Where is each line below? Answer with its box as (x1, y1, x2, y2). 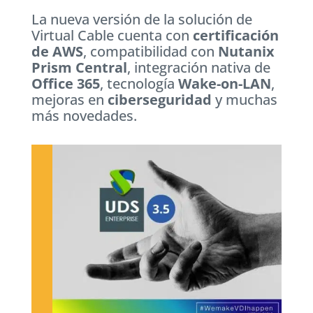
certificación (192, 26, 279, 45)
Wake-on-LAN (177, 74, 271, 94)
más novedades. (31, 106, 137, 126)
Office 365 (31, 74, 100, 94)
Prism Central (31, 58, 127, 78)
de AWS (31, 42, 83, 61)
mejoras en (31, 90, 108, 110)
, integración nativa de (126, 58, 270, 78)
